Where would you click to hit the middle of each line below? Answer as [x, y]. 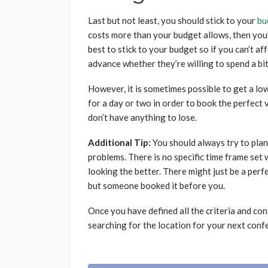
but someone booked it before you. [157, 186]
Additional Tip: [119, 143]
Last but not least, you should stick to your [173, 21]
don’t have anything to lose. [143, 118]
